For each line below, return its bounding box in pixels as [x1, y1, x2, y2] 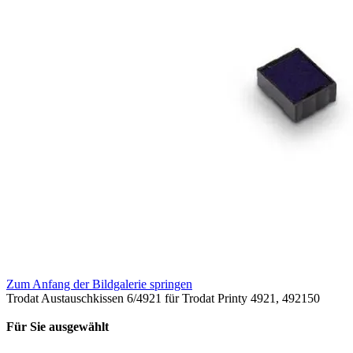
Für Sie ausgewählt [6, 319, 109, 333]
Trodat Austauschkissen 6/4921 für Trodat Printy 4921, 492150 [6, 291, 320, 305]
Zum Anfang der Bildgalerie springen [6, 277, 192, 291]
